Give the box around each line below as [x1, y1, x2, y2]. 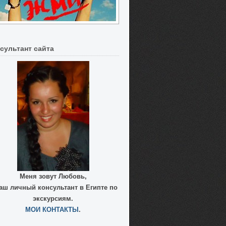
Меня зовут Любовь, [19, 173, 87, 180]
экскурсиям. [33, 195, 73, 202]
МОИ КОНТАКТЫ [25, 206, 79, 213]
